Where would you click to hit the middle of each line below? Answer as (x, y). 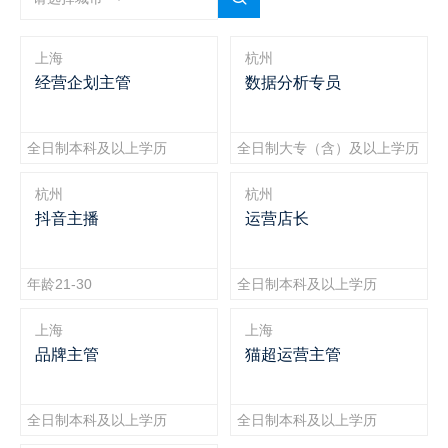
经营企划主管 (83, 82)
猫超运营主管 (293, 354)
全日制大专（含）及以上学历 (328, 147)
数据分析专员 (293, 82)
